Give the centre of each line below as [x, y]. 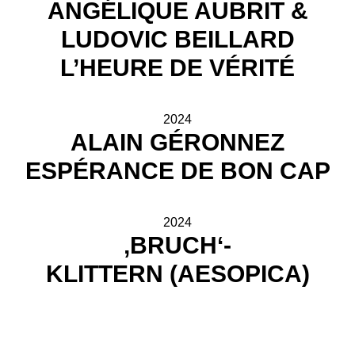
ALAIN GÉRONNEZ [177, 142]
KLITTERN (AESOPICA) [177, 274]
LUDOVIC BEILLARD [177, 39]
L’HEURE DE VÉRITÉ [177, 68]
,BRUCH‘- [177, 245]
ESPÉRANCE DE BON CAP [177, 171]
